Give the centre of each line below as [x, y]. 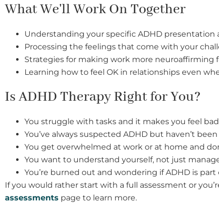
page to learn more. [98, 198]
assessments [32, 198]
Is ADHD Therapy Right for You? [103, 97]
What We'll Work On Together [95, 10]
